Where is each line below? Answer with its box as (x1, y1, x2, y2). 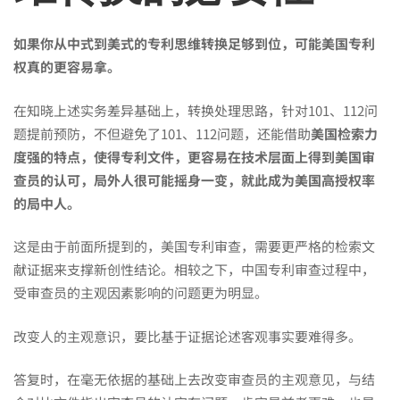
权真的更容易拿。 (13, 57, 121, 76)
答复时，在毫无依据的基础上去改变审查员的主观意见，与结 (13, 370, 375, 388)
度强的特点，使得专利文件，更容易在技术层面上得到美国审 (13, 146, 375, 166)
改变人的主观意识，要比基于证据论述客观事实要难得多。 (13, 326, 362, 346)
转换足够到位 (201, 34, 281, 53)
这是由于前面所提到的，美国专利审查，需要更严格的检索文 (13, 237, 375, 255)
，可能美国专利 (281, 34, 375, 53)
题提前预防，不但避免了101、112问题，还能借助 (13, 123, 311, 143)
